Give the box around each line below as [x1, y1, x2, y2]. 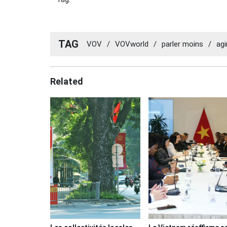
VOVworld [115, 39, 148, 49]
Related [50, 76, 83, 87]
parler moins [162, 39, 203, 49]
